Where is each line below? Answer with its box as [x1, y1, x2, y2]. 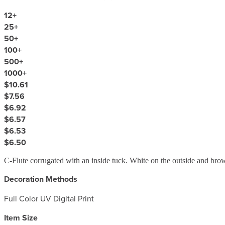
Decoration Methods [4, 173, 77, 185]
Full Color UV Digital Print [4, 192, 94, 204]
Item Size [4, 211, 38, 223]
